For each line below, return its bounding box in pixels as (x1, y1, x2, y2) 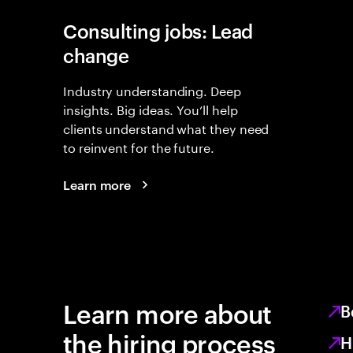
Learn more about (63, 295, 272, 329)
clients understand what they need (63, 117, 269, 137)
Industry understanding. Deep (63, 80, 241, 99)
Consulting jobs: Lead (63, 18, 253, 43)
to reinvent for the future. (63, 136, 214, 156)
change (63, 43, 129, 68)
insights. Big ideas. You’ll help (63, 98, 238, 118)
